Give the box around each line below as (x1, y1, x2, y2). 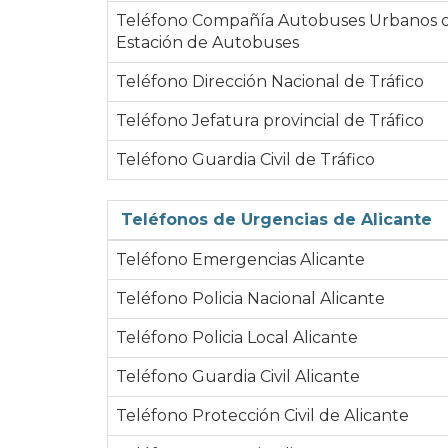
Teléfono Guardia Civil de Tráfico (116, 149, 375, 169)
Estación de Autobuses (116, 32, 299, 52)
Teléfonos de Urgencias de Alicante (121, 209, 432, 229)
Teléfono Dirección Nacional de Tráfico (116, 71, 424, 91)
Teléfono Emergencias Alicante (116, 249, 365, 269)
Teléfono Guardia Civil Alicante (116, 366, 360, 386)
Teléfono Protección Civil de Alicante (116, 405, 409, 425)
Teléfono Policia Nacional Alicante (116, 288, 385, 308)
